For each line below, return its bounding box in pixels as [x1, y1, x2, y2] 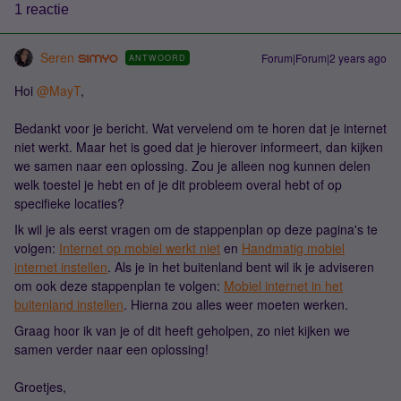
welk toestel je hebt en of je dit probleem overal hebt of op [14, 175, 342, 193]
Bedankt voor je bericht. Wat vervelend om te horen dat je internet [14, 119, 387, 137]
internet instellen [14, 258, 107, 276]
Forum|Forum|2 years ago [261, 50, 387, 65]
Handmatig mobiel [242, 239, 345, 257]
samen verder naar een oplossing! [14, 340, 209, 358]
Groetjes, [14, 378, 66, 396]
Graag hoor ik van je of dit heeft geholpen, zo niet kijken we [14, 321, 350, 339]
